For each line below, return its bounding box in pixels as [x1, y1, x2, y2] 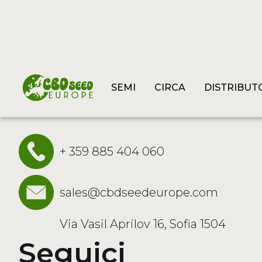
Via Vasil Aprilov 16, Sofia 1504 [60, 217, 226, 231]
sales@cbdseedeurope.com [60, 185, 218, 199]
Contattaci [19, 84, 169, 118]
